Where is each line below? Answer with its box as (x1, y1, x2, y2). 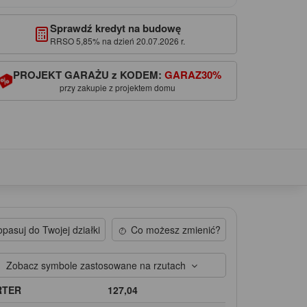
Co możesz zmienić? (130, 222, 221, 236)
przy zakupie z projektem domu (59, 81, 175, 93)
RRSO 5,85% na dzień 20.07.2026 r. (49, 34, 185, 47)
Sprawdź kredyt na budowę (49, 20, 181, 36)
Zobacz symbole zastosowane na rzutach (6, 258, 192, 272)
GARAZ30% (164, 66, 222, 82)
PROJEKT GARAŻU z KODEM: (13, 66, 165, 82)
